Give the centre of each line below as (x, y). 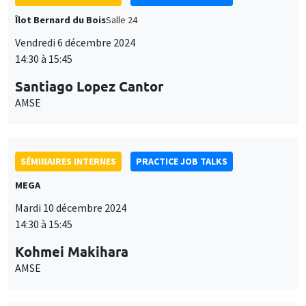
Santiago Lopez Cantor (89, 86)
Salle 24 (122, 20)
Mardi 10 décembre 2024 (71, 208)
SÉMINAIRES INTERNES (68, 162)
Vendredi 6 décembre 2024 (75, 43)
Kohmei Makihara (72, 252)
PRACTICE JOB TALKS (182, 162)
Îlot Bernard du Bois (60, 20)
